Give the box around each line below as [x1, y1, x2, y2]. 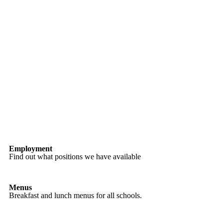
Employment [9, 144, 53, 153]
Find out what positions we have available [9, 152, 141, 161]
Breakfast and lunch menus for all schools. [9, 191, 142, 200]
